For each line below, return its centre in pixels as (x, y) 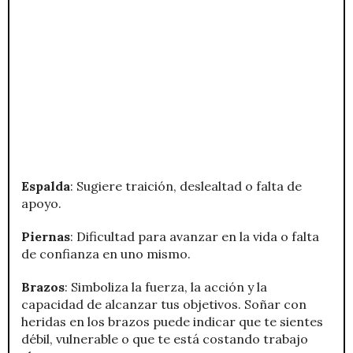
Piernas (46, 236)
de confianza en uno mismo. (106, 253)
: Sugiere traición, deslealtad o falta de (186, 186)
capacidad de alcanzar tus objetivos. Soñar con (164, 304)
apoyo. (41, 203)
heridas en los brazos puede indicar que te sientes (172, 321)
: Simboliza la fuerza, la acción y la (166, 286)
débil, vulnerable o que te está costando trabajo (165, 338)
